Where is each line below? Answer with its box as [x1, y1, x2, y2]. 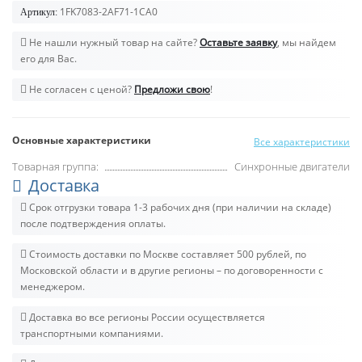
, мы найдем [277, 35, 336, 49]
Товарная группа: [12, 158, 99, 174]
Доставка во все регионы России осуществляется [27, 309, 265, 324]
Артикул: [20, 6, 57, 18]
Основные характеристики [12, 133, 151, 147]
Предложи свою [134, 82, 210, 96]
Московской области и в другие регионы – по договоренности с [20, 263, 323, 277]
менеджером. [20, 279, 85, 293]
